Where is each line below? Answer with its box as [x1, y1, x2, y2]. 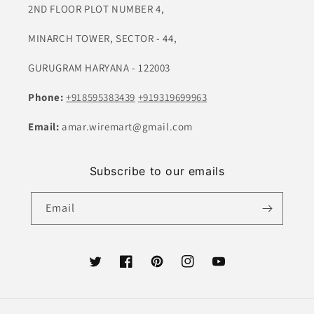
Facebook [119, 262, 163, 275]
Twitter [88, 262, 121, 275]
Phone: [28, 90, 67, 104]
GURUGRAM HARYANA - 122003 [28, 61, 170, 75]
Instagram [181, 262, 228, 275]
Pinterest [150, 262, 192, 275]
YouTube [212, 262, 251, 275]
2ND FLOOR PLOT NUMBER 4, [28, 2, 165, 16]
